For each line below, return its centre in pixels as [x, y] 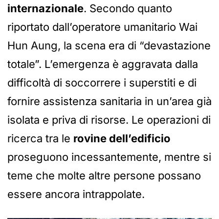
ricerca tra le [40, 138]
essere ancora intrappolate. [76, 194]
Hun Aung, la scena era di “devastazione [109, 45]
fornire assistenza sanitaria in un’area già [109, 101]
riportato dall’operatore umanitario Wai [102, 27]
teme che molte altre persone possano [104, 175]
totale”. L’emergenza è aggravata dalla [103, 64]
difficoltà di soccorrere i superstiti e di [102, 82]
